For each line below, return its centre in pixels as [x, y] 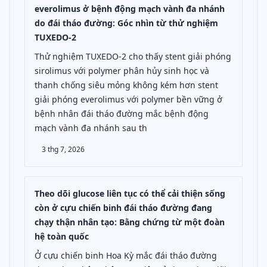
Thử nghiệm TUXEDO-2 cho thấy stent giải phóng [133, 56]
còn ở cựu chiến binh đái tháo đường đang [123, 208]
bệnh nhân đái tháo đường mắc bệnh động [122, 114]
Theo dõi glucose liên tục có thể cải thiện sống [130, 193]
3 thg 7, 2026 [63, 149]
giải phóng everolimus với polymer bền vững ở [128, 99]
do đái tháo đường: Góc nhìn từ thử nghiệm [126, 23]
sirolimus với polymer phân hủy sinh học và [122, 71]
